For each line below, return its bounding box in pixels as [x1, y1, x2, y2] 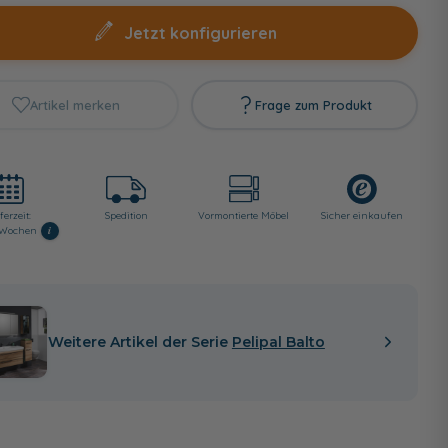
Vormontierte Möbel [198, 208, 290, 222]
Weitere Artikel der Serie [47, 332, 232, 351]
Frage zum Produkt [255, 96, 373, 113]
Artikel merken [29, 96, 120, 113]
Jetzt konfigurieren [123, 22, 277, 43]
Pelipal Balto [231, 332, 325, 351]
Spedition [104, 208, 148, 222]
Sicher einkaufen [320, 208, 403, 222]
